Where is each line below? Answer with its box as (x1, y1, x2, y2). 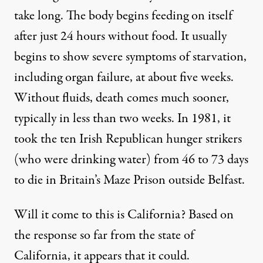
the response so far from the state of (14, 226, 194, 245)
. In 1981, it (171, 109, 231, 128)
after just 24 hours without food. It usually (14, 27, 227, 46)
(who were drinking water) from (14, 150, 182, 169)
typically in (14, 109, 73, 128)
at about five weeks (136, 68, 231, 87)
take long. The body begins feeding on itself (14, 6, 232, 25)
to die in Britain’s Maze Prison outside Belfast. (14, 171, 245, 190)
